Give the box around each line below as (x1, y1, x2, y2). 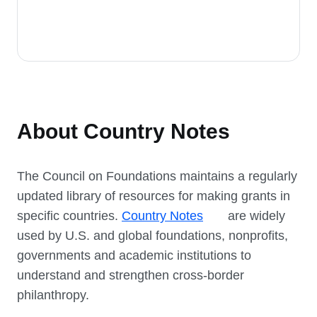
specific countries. (17, 209, 122, 224)
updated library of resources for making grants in (17, 189, 290, 204)
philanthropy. (17, 288, 89, 303)
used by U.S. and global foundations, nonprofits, (17, 229, 288, 243)
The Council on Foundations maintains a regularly (17, 169, 297, 184)
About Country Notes (17, 120, 230, 144)
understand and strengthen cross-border (17, 268, 244, 283)
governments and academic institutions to (17, 248, 251, 263)
